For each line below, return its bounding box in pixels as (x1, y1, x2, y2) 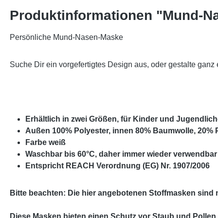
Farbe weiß (25, 138, 66, 146)
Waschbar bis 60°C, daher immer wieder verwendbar (25, 150, 217, 158)
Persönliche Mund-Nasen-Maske (10, 33, 123, 41)
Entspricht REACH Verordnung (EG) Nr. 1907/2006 (25, 162, 210, 170)
